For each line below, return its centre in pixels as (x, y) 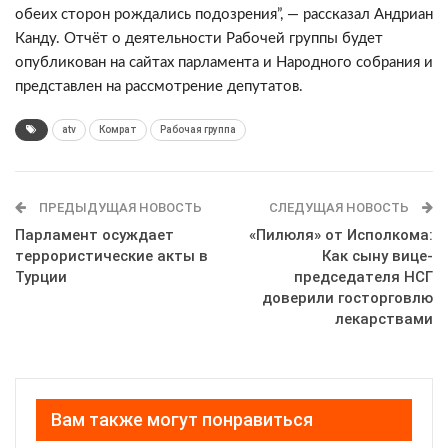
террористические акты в (111, 256)
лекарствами (384, 319)
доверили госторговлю (347, 298)
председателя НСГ (363, 277)
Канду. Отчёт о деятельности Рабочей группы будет (199, 38)
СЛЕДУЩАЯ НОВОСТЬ (340, 207)
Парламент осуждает (94, 235)
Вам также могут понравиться (182, 419)
